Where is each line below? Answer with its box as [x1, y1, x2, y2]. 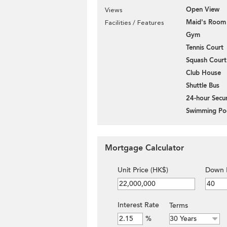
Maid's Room [186, 18, 226, 27]
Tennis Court [186, 43, 223, 52]
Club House [186, 68, 221, 78]
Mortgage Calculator [105, 142, 184, 154]
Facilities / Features [105, 19, 164, 26]
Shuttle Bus [186, 81, 219, 90]
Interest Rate [118, 200, 159, 210]
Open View [186, 5, 219, 14]
